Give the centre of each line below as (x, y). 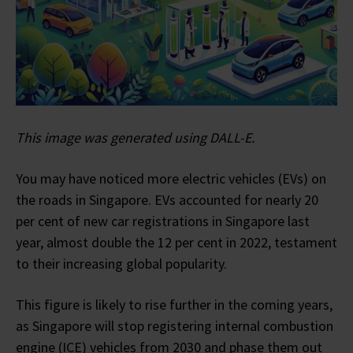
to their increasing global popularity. (121, 263)
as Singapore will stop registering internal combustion (175, 325)
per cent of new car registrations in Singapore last (163, 221)
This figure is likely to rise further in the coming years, (174, 304)
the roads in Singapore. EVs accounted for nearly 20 (167, 199)
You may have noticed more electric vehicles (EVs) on (171, 178)
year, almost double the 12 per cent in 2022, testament (176, 242)
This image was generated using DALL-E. (135, 137)
